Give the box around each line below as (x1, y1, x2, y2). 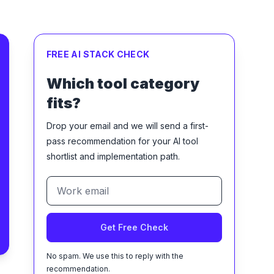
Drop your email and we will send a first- (46, 120, 209, 131)
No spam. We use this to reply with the (46, 251, 183, 261)
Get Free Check (100, 222, 168, 233)
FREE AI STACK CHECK (46, 49, 150, 60)
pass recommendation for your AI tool (46, 136, 198, 147)
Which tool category (46, 75, 199, 93)
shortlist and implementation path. (46, 151, 180, 162)
